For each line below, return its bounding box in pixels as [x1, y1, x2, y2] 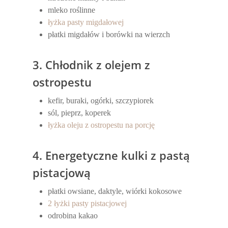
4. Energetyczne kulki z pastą [33, 148, 190, 163]
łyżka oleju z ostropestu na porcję [48, 121, 155, 129]
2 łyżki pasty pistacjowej [48, 199, 127, 208]
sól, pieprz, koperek [48, 108, 111, 117]
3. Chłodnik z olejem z [33, 57, 151, 72]
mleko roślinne [48, 6, 96, 14]
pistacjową [33, 165, 91, 180]
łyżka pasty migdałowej [48, 18, 124, 26]
